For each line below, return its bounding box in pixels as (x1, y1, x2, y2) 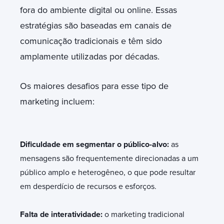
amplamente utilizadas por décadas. (20, 50, 164, 62)
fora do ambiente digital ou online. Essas (20, 4, 177, 15)
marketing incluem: (20, 95, 94, 107)
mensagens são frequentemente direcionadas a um (20, 153, 198, 163)
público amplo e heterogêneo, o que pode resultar (20, 167, 195, 177)
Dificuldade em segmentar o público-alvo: (20, 139, 169, 149)
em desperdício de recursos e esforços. (20, 181, 156, 191)
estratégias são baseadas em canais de (20, 19, 171, 31)
